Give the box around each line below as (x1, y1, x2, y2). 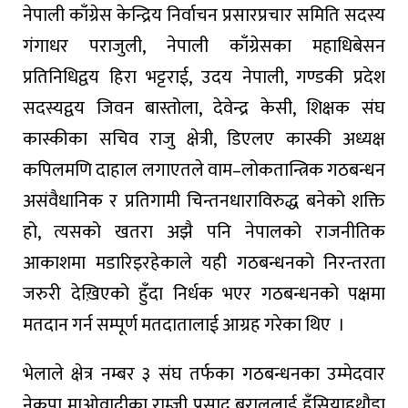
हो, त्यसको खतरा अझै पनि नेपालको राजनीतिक (23, 216, 385, 248)
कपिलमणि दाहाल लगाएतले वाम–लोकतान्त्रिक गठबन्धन (23, 154, 385, 186)
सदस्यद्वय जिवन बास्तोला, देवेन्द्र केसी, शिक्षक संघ (23, 92, 385, 124)
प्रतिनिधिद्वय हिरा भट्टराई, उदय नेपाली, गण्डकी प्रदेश (23, 61, 385, 93)
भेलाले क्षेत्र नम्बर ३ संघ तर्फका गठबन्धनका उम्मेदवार (23, 358, 385, 390)
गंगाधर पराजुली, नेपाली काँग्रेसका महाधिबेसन (23, 30, 385, 62)
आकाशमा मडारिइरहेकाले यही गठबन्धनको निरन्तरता (23, 247, 385, 279)
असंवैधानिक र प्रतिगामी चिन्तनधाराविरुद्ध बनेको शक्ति (23, 185, 385, 217)
